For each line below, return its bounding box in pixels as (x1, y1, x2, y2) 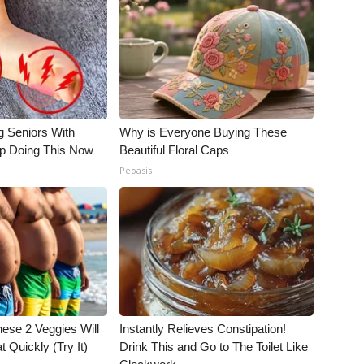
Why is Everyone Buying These (119, 125, 288, 139)
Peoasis (119, 164, 153, 176)
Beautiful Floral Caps (119, 143, 230, 157)
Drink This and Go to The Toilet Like (119, 340, 309, 353)
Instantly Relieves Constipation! (119, 322, 287, 336)
